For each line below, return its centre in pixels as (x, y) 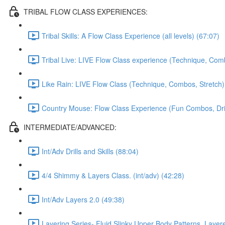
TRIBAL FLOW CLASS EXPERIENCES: (86, 11)
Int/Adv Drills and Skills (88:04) (90, 151)
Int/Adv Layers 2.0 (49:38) (83, 199)
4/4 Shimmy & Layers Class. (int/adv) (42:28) (113, 175)
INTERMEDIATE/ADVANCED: (70, 127)
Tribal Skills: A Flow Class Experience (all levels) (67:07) (131, 35)
